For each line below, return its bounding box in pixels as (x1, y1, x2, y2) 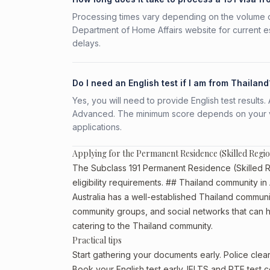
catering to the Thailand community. (72, 221, 213, 231)
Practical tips (72, 234, 122, 246)
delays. (72, 38, 101, 48)
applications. (72, 122, 122, 132)
